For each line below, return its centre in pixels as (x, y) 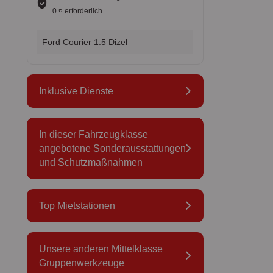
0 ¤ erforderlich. (79, 11)
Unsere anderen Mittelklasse (101, 249)
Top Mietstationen (77, 205)
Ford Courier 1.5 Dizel (84, 42)
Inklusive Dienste (76, 91)
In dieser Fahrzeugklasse (93, 134)
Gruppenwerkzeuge (81, 263)
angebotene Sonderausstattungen (112, 148)
